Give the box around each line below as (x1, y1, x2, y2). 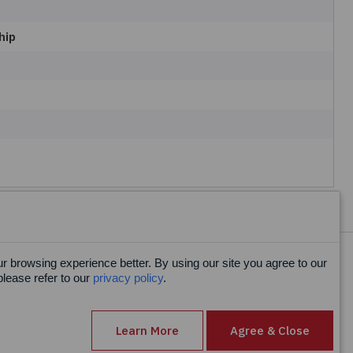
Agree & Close (230, 323, 310, 338)
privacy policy (93, 271, 163, 284)
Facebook (2, 265, 57, 280)
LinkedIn (2, 298, 50, 313)
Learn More (116, 323, 179, 338)
